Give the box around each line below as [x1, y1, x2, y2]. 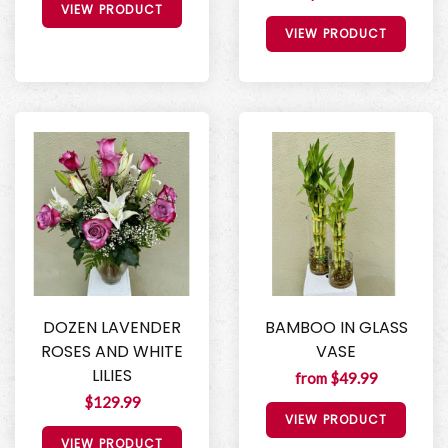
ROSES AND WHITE [41, 340, 183, 364]
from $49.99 [294, 369, 378, 388]
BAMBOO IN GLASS [264, 316, 408, 340]
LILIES [92, 364, 132, 388]
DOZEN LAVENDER [43, 316, 181, 340]
